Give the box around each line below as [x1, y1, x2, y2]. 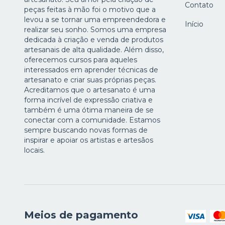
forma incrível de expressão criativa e [24, 95, 153, 104]
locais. [24, 145, 45, 155]
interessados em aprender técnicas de [24, 65, 158, 74]
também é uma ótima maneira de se [24, 105, 154, 115]
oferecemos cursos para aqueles [24, 55, 137, 64]
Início [184, 19, 203, 29]
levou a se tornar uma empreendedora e [24, 15, 166, 24]
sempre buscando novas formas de [24, 125, 148, 135]
